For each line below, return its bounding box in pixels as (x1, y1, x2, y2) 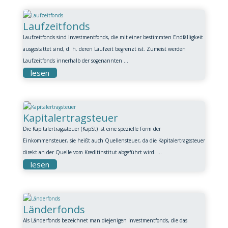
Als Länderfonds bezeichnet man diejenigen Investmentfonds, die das (22, 217, 187, 224)
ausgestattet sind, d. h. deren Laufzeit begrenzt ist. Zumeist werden (22, 45, 186, 52)
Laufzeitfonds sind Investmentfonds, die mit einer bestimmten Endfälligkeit (22, 34, 203, 41)
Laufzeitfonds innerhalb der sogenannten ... (22, 57, 128, 64)
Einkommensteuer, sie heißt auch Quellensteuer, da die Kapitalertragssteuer (22, 137, 205, 144)
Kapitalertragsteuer (22, 111, 118, 125)
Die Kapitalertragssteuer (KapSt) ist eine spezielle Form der (22, 125, 161, 132)
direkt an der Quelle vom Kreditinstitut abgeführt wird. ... (22, 149, 162, 156)
